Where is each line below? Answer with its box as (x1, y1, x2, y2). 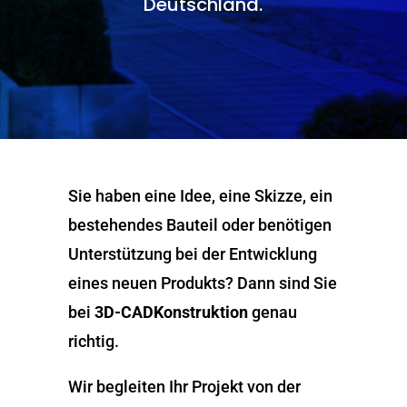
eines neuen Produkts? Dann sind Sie (67, 273, 337, 293)
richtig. (67, 332, 119, 351)
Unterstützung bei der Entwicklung (67, 244, 317, 263)
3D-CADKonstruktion (94, 303, 248, 322)
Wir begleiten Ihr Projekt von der (67, 377, 301, 396)
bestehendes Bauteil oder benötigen (67, 215, 332, 234)
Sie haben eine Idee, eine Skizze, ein (67, 186, 333, 205)
